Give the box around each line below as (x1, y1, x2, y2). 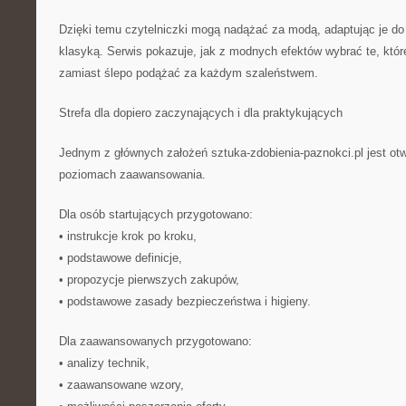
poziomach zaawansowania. (59, 168, 206, 181)
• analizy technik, (59, 356, 150, 370)
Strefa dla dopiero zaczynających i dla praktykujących (59, 106, 343, 120)
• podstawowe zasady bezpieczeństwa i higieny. (59, 295, 311, 308)
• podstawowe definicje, (59, 251, 182, 265)
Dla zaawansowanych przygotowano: (59, 334, 252, 348)
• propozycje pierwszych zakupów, (59, 273, 239, 286)
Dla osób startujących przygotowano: (59, 208, 253, 221)
